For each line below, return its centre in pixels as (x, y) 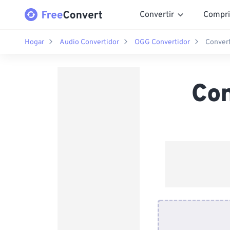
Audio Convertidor (89, 42)
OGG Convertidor (162, 42)
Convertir (157, 15)
